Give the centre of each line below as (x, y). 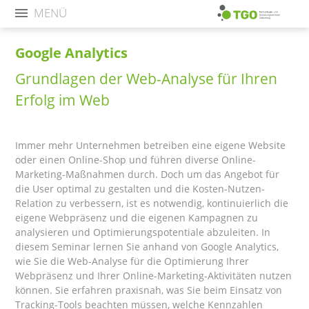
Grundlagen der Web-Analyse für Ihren (147, 78)
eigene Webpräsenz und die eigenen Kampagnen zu (137, 217)
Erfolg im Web (63, 100)
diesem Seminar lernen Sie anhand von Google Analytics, (147, 246)
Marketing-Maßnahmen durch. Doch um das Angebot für (148, 174)
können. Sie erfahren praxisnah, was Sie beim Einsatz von (149, 290)
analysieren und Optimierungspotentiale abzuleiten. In (143, 232)
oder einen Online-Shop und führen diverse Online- (136, 159)
